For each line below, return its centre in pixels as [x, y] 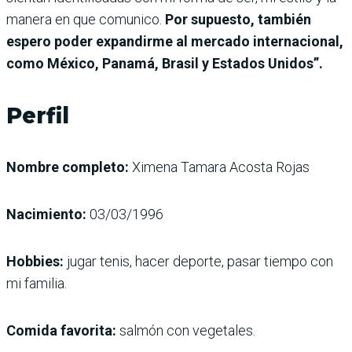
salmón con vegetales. [186, 331]
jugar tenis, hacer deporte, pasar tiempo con [198, 262]
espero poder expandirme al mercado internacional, [175, 42]
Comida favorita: [61, 331]
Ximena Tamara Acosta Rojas [219, 167]
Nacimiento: [48, 214]
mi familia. [37, 284]
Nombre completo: [68, 167]
